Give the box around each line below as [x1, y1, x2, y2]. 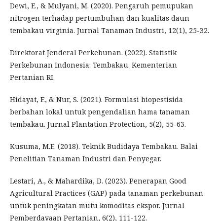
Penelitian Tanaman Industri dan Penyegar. [10, 154, 161, 163]
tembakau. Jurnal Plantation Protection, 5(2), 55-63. [10, 119, 186, 129]
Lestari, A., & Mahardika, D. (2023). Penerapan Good [10, 176, 186, 185]
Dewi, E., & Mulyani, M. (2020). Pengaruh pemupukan [10, 1, 193, 10]
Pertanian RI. [10, 73, 55, 82]
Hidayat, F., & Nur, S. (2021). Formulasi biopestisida [10, 95, 183, 104]
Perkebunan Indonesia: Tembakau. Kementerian [10, 60, 177, 70]
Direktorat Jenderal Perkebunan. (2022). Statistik [10, 48, 177, 57]
